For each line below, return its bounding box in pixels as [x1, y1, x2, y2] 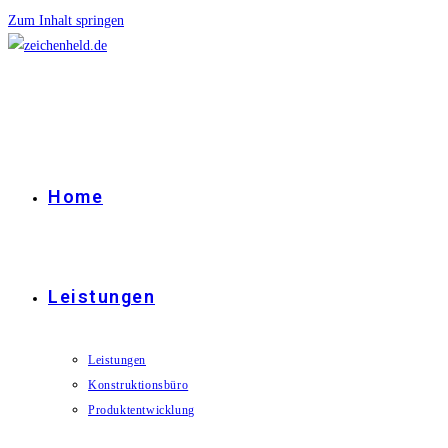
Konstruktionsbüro [88, 378, 189, 392]
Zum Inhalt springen [8, 13, 124, 28]
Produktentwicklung [88, 403, 195, 417]
